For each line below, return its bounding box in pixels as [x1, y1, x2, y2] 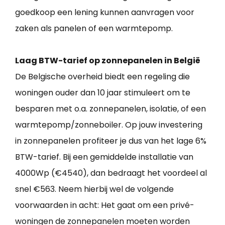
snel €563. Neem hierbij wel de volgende [15, 183, 174, 195]
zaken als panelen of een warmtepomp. [15, 22, 173, 34]
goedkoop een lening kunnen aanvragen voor [15, 6, 194, 18]
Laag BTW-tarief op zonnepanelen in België [15, 54, 200, 66]
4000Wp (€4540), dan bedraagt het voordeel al [15, 167, 207, 179]
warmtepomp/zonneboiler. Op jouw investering [15, 119, 202, 131]
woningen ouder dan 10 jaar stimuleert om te [15, 86, 190, 98]
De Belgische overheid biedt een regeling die [15, 70, 190, 82]
